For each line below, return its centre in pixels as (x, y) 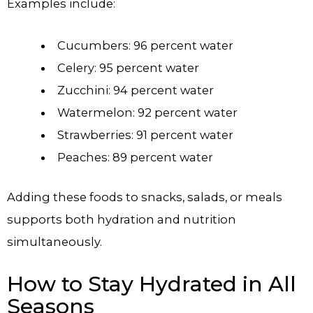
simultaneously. (54, 242)
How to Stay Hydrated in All (152, 284)
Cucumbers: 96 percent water (145, 46)
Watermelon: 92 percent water (147, 113)
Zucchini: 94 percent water (135, 90)
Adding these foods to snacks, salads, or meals (145, 197)
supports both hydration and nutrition (122, 220)
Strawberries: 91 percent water (145, 135)
